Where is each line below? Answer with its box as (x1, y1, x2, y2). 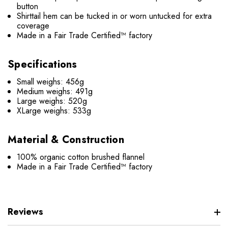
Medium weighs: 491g (17, 85, 93, 98)
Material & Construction (8, 132, 124, 148)
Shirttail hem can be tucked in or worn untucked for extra (17, 10, 212, 22)
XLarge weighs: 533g (17, 105, 92, 117)
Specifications (8, 57, 77, 72)
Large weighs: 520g (17, 95, 88, 107)
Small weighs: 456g (17, 76, 84, 88)
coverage (17, 20, 50, 32)
